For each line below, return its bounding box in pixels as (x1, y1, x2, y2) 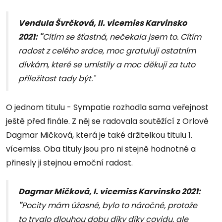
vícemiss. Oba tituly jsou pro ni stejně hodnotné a (6, 143, 196, 155)
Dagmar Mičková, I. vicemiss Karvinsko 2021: (18, 186, 201, 198)
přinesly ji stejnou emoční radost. (6, 157, 133, 169)
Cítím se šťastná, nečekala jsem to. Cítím (43, 31, 201, 43)
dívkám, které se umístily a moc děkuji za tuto (18, 59, 195, 71)
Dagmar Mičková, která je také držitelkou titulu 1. (6, 129, 192, 141)
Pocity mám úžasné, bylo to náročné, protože (22, 200, 197, 212)
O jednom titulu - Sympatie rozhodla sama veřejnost (6, 102, 209, 113)
